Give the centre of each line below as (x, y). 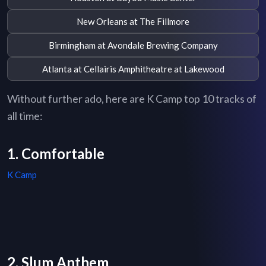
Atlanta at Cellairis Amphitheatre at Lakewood (133, 69)
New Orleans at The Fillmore (133, 21)
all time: (25, 116)
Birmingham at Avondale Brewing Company (133, 45)
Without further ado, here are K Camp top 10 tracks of (132, 99)
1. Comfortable (56, 154)
